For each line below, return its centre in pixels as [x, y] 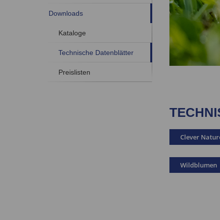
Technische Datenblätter [96, 53]
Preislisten [74, 72]
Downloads [66, 14]
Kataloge [72, 33]
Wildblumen [198, 165]
